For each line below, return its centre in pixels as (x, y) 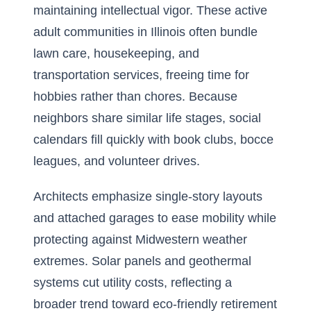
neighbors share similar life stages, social (147, 118)
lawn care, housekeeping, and (116, 53)
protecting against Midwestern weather (140, 239)
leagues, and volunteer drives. (117, 161)
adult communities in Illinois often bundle (145, 32)
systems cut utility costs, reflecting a (133, 283)
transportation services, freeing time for (141, 75)
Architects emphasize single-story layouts (148, 196)
